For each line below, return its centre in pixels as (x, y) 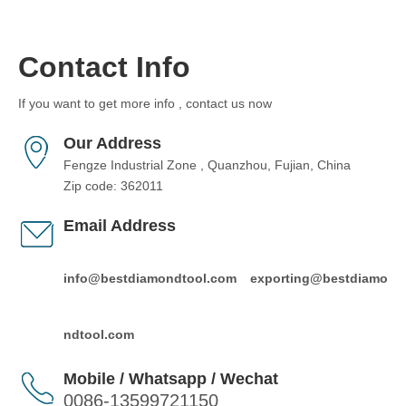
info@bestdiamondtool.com (150, 278)
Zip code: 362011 (113, 186)
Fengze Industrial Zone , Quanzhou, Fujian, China (207, 165)
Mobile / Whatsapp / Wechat (171, 379)
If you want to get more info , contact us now (145, 103)
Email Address (120, 226)
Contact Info (104, 67)
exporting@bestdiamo (319, 278)
